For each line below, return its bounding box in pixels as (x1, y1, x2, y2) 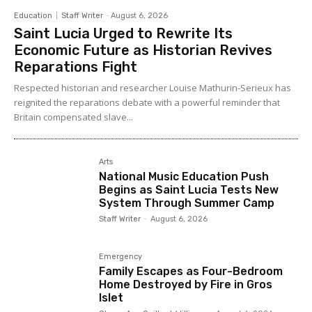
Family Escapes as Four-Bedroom (99, 264, 283, 278)
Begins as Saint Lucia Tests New (99, 182, 279, 196)
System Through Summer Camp (99, 196, 275, 210)
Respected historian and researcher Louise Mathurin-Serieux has (14, 81, 291, 94)
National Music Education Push (99, 169, 270, 183)
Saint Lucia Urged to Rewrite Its (14, 24, 233, 42)
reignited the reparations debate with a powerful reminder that (14, 95, 280, 109)
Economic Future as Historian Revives (14, 41, 272, 58)
